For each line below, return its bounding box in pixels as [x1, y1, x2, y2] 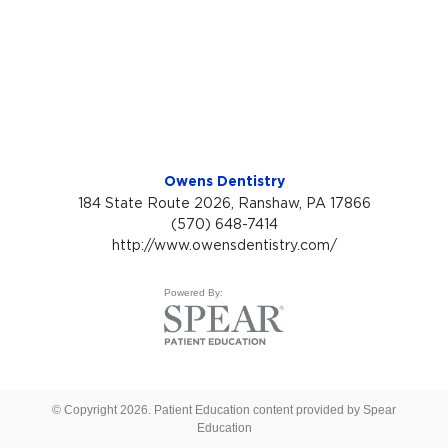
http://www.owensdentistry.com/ [111, 235, 337, 253]
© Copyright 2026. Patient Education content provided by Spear [52, 403, 396, 417]
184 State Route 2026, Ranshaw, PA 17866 [77, 193, 371, 211]
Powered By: [164, 286, 223, 298]
